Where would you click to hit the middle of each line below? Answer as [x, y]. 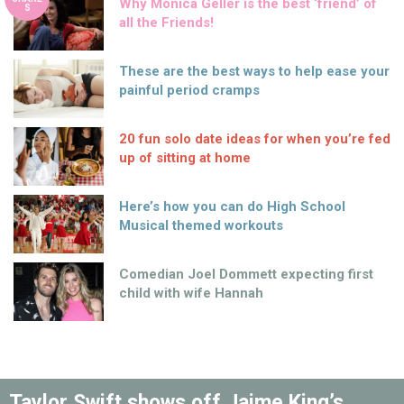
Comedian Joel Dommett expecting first [246, 274]
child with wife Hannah [191, 293]
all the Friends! [166, 22]
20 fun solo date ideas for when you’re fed [255, 138]
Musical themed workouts [201, 225]
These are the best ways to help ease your [254, 71]
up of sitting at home [185, 157]
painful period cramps [189, 90]
